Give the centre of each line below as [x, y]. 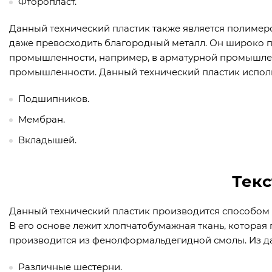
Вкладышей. [47, 140]
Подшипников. [54, 99]
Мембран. [42, 120]
